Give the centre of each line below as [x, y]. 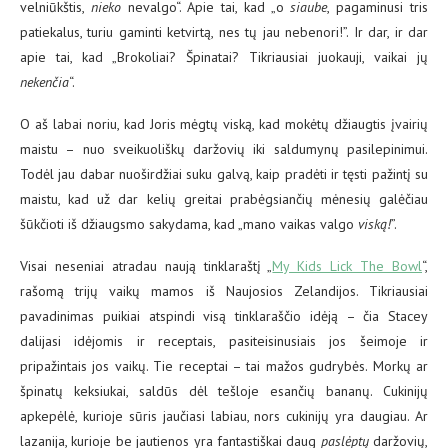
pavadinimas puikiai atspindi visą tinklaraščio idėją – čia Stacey [224, 315]
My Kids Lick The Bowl [347, 265]
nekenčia [44, 81]
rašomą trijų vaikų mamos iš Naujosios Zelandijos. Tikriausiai [224, 290]
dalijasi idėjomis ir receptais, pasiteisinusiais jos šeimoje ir [224, 340]
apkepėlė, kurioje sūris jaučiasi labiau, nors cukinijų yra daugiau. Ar [224, 415]
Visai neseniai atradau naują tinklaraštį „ [146, 265]
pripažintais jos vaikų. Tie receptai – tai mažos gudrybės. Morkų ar [224, 365]
